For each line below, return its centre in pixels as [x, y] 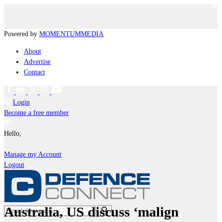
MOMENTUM [60, 34]
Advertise [37, 62]
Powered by [22, 34]
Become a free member [36, 113]
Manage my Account [33, 154]
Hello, [14, 134]
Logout [14, 165]
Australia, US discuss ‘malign [91, 212]
